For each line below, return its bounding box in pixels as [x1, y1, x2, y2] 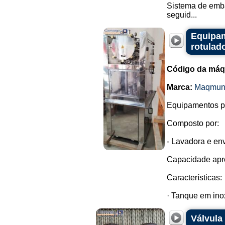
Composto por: [167, 119, 219, 128]
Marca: [167, 83, 192, 91]
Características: [167, 173, 222, 182]
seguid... [167, 11, 197, 19]
